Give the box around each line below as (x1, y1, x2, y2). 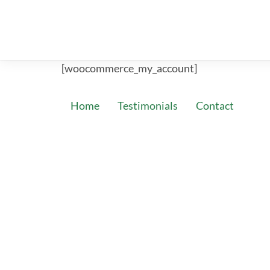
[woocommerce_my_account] (61, 61, 197, 75)
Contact (196, 99, 234, 113)
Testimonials (118, 99, 178, 113)
